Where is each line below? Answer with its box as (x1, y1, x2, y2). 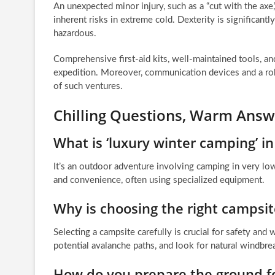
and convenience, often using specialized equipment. (53, 175, 265, 185)
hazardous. (53, 28, 96, 38)
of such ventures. (53, 81, 123, 91)
